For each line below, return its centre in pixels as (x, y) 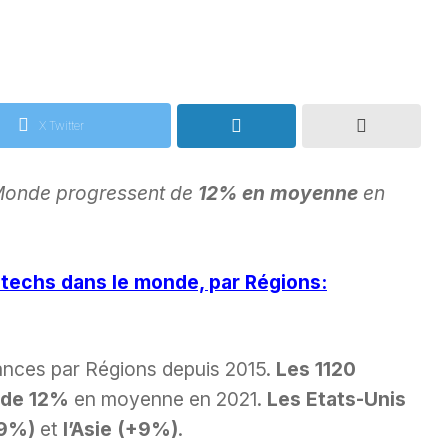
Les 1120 (316, 369)
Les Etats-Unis (336, 399)
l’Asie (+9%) (120, 429)
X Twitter (61, 125)
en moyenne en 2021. (168, 399)
